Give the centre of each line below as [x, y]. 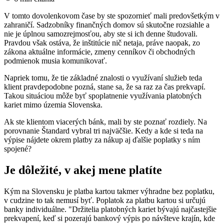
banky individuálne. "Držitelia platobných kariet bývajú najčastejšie [110, 209]
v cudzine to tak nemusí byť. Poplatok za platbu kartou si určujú [105, 200]
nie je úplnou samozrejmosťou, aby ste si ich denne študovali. [101, 34]
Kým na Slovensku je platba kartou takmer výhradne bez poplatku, [109, 191]
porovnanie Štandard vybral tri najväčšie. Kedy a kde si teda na [103, 131]
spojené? [18, 149]
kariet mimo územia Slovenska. [53, 105]
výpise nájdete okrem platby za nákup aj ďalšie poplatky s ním [102, 140]
